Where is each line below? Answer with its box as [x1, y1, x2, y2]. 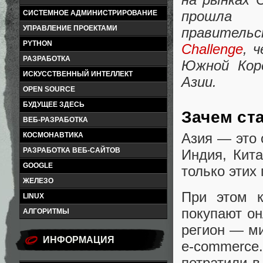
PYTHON [23, 39, 52, 48]
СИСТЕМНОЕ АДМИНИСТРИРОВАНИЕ [23, 9, 157, 17]
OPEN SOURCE [23, 85, 75, 93]
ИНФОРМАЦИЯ [43, 235, 114, 245]
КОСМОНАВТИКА [23, 131, 83, 139]
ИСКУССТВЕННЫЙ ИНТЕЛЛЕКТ [23, 70, 133, 78]
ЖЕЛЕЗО [23, 177, 53, 185]
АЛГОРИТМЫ [23, 207, 69, 215]
